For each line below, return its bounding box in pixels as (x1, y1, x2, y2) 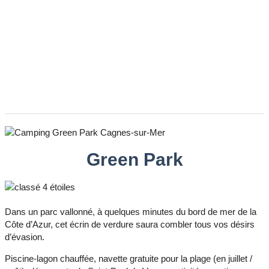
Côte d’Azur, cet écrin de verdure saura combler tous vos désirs (5, 219, 255, 229)
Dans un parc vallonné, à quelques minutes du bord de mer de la (5, 206, 256, 217)
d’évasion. (5, 231, 44, 242)
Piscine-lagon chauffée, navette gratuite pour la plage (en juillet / (5, 253, 252, 264)
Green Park (86, 149, 183, 169)
